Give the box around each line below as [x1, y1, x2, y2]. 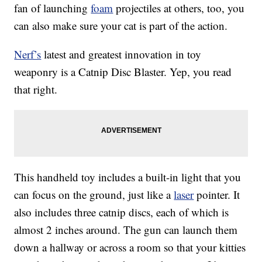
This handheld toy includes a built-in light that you [14, 170, 242, 185]
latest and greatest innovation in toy [41, 47, 202, 62]
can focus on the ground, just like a [14, 187, 174, 202]
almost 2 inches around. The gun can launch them [14, 222, 238, 237]
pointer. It [194, 187, 240, 202]
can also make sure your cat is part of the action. [14, 18, 228, 33]
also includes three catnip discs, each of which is [14, 205, 229, 220]
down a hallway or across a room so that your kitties [14, 240, 246, 255]
